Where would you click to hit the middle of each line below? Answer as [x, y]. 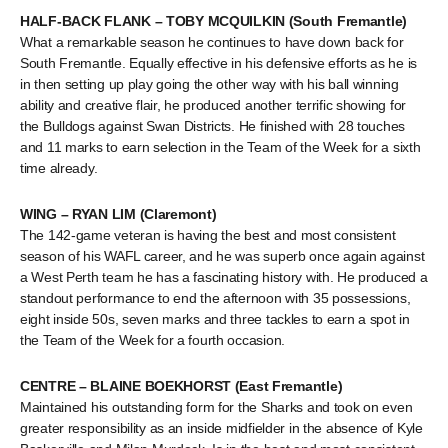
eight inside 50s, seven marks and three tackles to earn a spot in [215, 319]
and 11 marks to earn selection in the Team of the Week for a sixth [220, 147]
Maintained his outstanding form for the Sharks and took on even [216, 407]
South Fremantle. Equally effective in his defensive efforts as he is [218, 63]
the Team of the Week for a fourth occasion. [152, 340]
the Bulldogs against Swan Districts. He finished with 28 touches [213, 126]
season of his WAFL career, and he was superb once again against [222, 256]
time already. [59, 168]
